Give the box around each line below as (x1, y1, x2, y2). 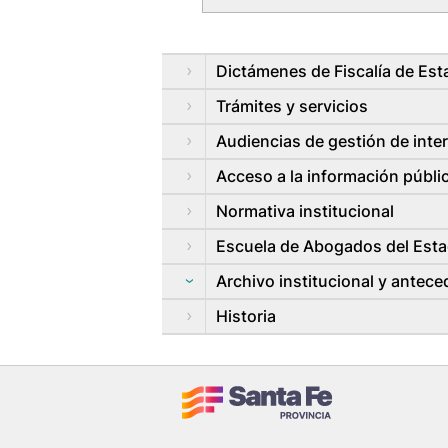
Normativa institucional (216, 201, 394, 221)
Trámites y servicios (216, 96, 368, 116)
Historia (216, 306, 276, 326)
